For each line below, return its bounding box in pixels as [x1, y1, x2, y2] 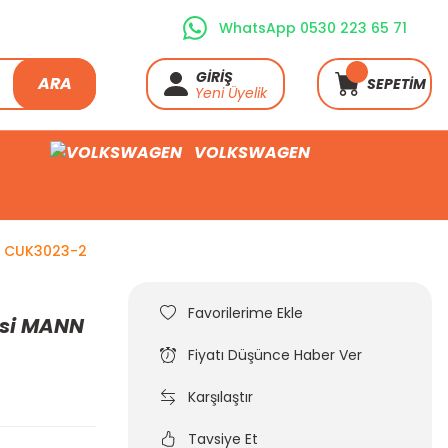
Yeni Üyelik [195, 83, 267, 103]
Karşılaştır [188, 387, 253, 407]
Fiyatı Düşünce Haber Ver [188, 345, 362, 365]
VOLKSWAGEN [194, 140, 310, 164]
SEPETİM [367, 74, 426, 94]
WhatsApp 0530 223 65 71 [219, 18, 407, 38]
